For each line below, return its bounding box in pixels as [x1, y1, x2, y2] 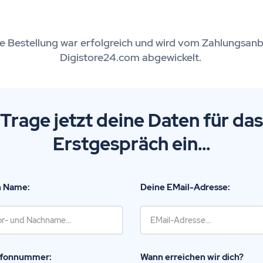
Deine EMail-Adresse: [140, 181, 230, 193]
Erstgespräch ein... [53, 131, 210, 156]
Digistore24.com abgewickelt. [59, 50, 204, 64]
